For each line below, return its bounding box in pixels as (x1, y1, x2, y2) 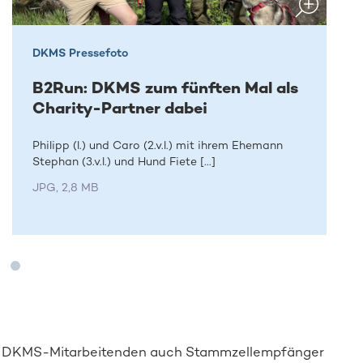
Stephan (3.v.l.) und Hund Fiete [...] (32, 155, 216, 169)
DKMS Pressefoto (32, 45, 128, 60)
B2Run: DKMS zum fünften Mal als (32, 77, 298, 97)
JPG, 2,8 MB (32, 181, 99, 195)
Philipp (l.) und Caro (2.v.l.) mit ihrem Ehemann (32, 139, 283, 153)
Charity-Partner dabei (32, 97, 207, 117)
